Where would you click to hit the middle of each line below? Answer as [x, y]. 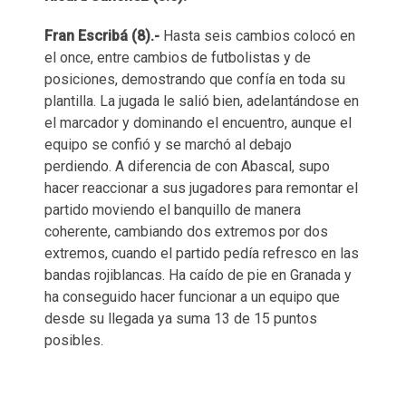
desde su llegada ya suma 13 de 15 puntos [181, 319]
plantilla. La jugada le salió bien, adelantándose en [202, 101]
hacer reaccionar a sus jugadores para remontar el [201, 188]
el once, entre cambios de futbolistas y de [178, 58]
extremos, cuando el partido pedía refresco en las [202, 254]
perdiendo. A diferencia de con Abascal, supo [187, 167]
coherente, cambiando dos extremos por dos [186, 232]
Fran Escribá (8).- [104, 36]
